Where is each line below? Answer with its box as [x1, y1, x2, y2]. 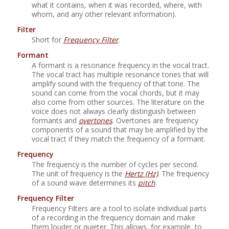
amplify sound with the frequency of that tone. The [31, 78, 200, 88]
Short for [31, 34, 63, 44]
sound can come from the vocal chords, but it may [31, 87, 199, 98]
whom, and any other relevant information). [31, 9, 176, 19]
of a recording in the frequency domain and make [31, 212, 195, 222]
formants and [31, 115, 79, 125]
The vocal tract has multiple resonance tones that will [31, 69, 209, 79]
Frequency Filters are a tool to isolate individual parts [31, 203, 207, 213]
